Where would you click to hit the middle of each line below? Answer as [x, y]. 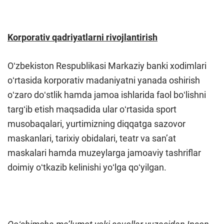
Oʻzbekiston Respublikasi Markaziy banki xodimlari [107, 66]
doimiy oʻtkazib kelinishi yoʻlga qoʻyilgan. [87, 167]
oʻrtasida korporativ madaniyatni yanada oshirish [104, 80]
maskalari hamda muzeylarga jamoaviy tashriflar [104, 153]
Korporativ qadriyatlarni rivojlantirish [82, 37]
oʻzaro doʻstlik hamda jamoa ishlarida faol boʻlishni [107, 95]
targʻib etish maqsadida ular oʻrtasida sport [92, 109]
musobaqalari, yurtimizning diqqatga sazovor [96, 124]
